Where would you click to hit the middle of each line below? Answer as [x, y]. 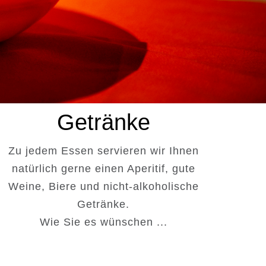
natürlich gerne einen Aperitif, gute [103, 168]
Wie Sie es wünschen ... [103, 222]
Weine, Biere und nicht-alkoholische [103, 186]
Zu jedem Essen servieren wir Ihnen [103, 151]
